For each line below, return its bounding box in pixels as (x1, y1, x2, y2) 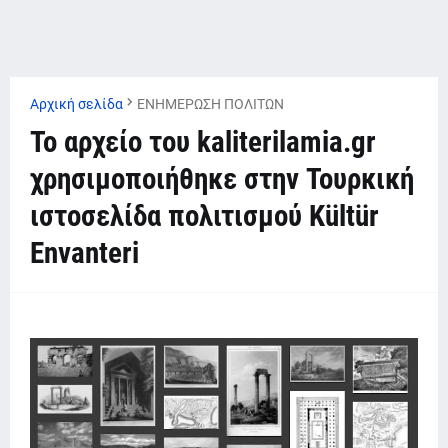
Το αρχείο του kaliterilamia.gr (30, 125, 376, 159)
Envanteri (30, 236, 139, 270)
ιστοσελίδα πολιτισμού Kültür (30, 199, 379, 233)
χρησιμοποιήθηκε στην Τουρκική (30, 162, 414, 196)
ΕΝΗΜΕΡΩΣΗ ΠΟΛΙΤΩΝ (137, 96, 284, 112)
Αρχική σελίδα (30, 96, 123, 112)
